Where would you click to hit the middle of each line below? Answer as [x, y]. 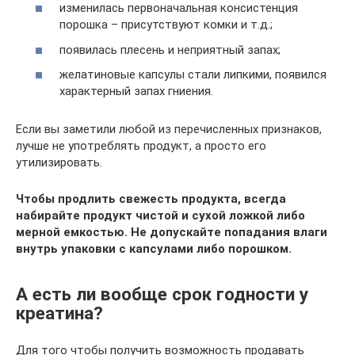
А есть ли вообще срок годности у [162, 294]
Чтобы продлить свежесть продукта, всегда [151, 199]
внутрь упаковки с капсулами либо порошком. [154, 249]
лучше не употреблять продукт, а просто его [141, 146]
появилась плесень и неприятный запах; [170, 50]
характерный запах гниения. [136, 92]
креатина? [59, 313]
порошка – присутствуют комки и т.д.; [166, 25]
